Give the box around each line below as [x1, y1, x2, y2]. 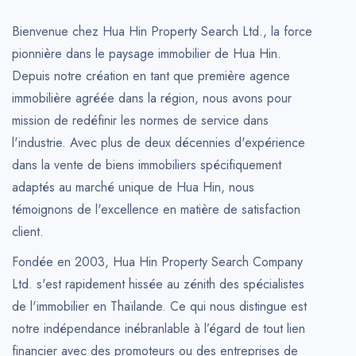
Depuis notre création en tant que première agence [12, 67, 290, 85]
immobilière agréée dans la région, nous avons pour [12, 89, 292, 107]
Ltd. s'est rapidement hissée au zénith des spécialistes [12, 275, 304, 293]
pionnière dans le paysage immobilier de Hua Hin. [12, 44, 281, 63]
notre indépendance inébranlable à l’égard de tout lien [12, 319, 305, 338]
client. [12, 222, 44, 241]
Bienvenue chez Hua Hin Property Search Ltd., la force [12, 22, 312, 41]
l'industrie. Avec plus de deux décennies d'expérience [12, 133, 305, 152]
